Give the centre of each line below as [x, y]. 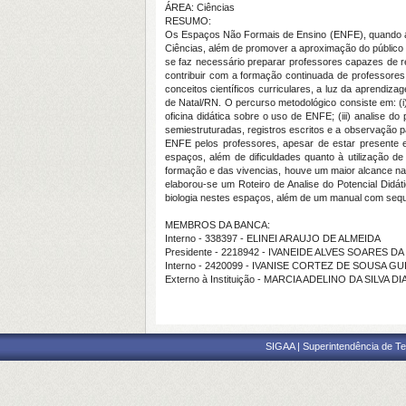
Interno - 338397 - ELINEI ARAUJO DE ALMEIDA [273, 238]
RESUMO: [188, 21]
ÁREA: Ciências [200, 7]
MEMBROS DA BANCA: [217, 225]
